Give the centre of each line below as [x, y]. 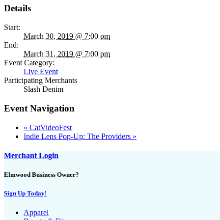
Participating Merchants [41, 81]
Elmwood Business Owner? [41, 174]
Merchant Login [31, 155]
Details [17, 8]
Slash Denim [43, 89]
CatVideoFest [50, 127]
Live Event [41, 72]
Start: [12, 27]
